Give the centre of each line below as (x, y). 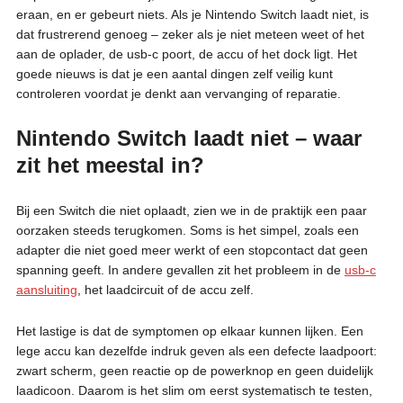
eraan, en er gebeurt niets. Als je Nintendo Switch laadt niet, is (192, 14)
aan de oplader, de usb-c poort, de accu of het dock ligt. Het (186, 54)
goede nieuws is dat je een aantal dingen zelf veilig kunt (174, 73)
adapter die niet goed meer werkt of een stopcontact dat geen (192, 250)
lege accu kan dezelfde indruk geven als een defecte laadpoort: (196, 350)
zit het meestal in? (110, 165)
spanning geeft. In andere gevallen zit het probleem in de (180, 269)
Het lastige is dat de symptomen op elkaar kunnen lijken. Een (189, 331)
